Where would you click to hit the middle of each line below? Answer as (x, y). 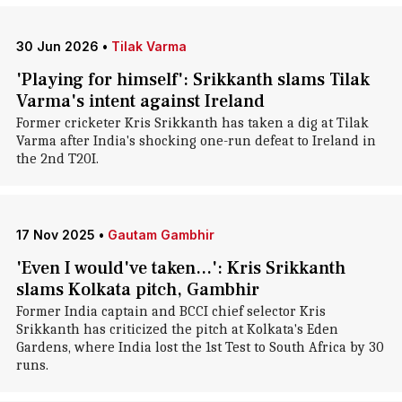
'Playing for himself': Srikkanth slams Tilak (192, 80)
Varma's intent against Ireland (140, 101)
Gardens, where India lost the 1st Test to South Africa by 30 (200, 347)
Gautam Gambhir (161, 235)
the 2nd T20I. (57, 159)
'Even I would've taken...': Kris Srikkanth (180, 268)
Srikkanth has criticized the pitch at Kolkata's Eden (177, 329)
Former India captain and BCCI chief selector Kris (170, 311)
